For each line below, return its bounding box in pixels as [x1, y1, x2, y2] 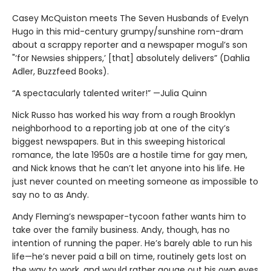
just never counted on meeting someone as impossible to [12, 175, 258, 188]
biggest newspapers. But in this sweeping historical [12, 135, 225, 148]
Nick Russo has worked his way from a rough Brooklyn [12, 109, 235, 122]
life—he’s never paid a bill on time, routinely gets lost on [12, 250, 246, 263]
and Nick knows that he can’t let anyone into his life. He [12, 162, 245, 175]
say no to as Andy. [12, 189, 89, 201]
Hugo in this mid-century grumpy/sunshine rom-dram [12, 25, 243, 38]
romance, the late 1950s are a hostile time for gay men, [12, 149, 247, 162]
